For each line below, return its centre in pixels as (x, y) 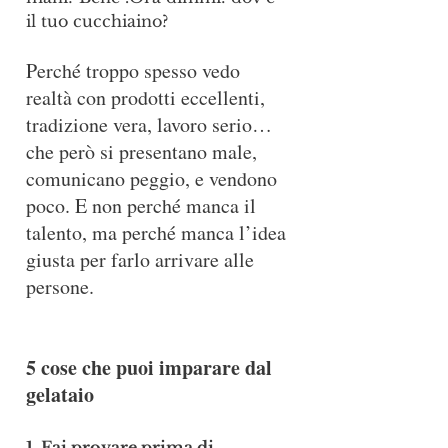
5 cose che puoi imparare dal (151, 367)
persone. (60, 286)
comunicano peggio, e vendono (154, 178)
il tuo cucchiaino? (97, 21)
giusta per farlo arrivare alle (142, 259)
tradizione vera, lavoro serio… (149, 124)
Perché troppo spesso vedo (135, 70)
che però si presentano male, (144, 151)
